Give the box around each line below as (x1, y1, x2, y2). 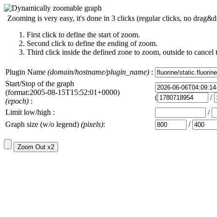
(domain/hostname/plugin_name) (47, 68, 149, 76)
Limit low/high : (5, 108, 55, 116)
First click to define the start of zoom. (27, 31, 140, 39)
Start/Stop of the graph (5, 79, 74, 88)
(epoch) (5, 97, 29, 105)
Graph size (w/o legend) (5, 120, 81, 128)
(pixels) (81, 120, 103, 128)
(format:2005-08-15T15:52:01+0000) (5, 88, 120, 96)
